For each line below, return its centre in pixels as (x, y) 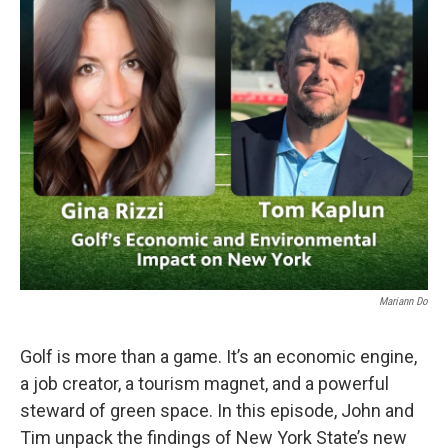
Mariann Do (403, 301)
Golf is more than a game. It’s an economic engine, (218, 356)
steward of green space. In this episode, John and (217, 410)
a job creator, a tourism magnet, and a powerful (204, 383)
